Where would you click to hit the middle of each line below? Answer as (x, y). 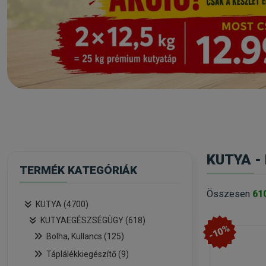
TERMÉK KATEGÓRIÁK (78, 170)
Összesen (229, 194)
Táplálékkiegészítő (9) (88, 254)
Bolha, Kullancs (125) (85, 236)
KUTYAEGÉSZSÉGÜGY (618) (93, 220)
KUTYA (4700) (62, 204)
